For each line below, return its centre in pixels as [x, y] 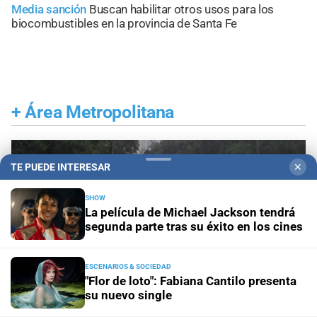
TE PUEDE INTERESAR [60, 167]
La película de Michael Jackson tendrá [190, 212]
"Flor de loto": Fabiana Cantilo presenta [191, 281]
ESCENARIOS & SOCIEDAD [128, 266]
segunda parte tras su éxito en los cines [194, 226]
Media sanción [49, 9]
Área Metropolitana [100, 112]
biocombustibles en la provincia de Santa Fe [125, 23]
